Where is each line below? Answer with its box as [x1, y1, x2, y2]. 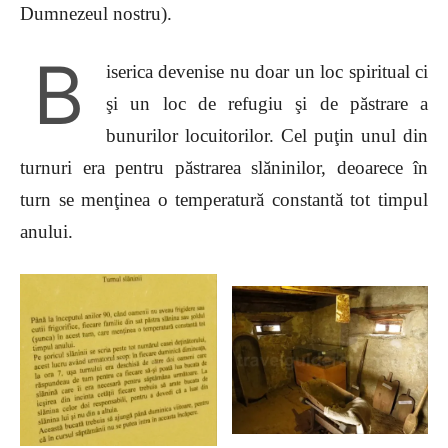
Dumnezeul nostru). [20, 3, 172, 25]
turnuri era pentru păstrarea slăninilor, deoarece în [20, 157, 428, 179]
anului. [20, 221, 73, 243]
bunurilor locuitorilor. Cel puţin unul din [106, 125, 428, 147]
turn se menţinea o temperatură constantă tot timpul [20, 189, 428, 211]
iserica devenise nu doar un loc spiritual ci [106, 61, 428, 83]
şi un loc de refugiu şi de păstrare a [106, 93, 428, 115]
